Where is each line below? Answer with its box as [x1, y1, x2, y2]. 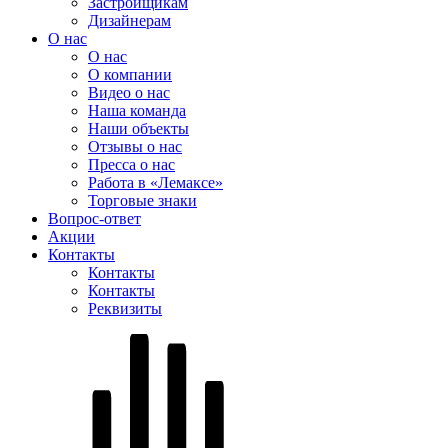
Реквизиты [88, 299, 162, 317]
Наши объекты [88, 119, 189, 137]
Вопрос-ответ [48, 209, 141, 227]
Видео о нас [88, 83, 170, 101]
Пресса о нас [88, 155, 175, 173]
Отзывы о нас [88, 137, 182, 155]
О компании [88, 65, 172, 83]
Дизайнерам [88, 11, 171, 29]
